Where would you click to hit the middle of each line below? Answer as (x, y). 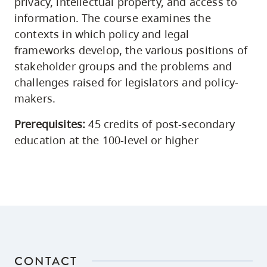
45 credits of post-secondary (160, 124)
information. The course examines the (113, 18)
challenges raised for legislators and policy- (127, 82)
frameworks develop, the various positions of (131, 50)
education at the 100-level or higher (106, 140)
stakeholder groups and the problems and (123, 66)
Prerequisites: (50, 124)
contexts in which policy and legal (102, 34)
